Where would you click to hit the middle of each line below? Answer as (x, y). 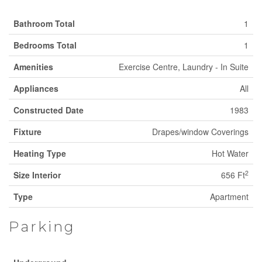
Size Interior (37, 175)
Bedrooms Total (45, 45)
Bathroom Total (44, 23)
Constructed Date (49, 110)
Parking (42, 227)
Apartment (229, 196)
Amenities (33, 67)
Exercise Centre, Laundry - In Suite (184, 67)
